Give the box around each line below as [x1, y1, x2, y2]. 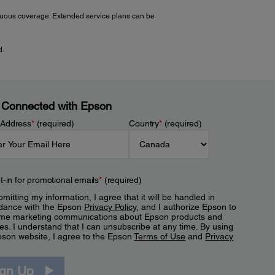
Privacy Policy [84, 202, 137, 212]
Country [129, 118, 160, 129]
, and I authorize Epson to [136, 202, 237, 212]
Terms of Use [134, 231, 186, 242]
